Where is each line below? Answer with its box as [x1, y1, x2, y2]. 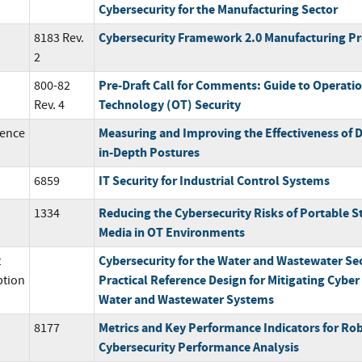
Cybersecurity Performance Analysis [98, 338, 299, 356]
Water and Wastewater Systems [98, 290, 274, 308]
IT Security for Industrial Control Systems [98, 171, 330, 189]
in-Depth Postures [98, 143, 200, 161]
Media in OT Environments [98, 223, 245, 241]
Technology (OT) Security [98, 95, 241, 113]
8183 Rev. [33, 29, 84, 46]
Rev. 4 [33, 96, 65, 113]
